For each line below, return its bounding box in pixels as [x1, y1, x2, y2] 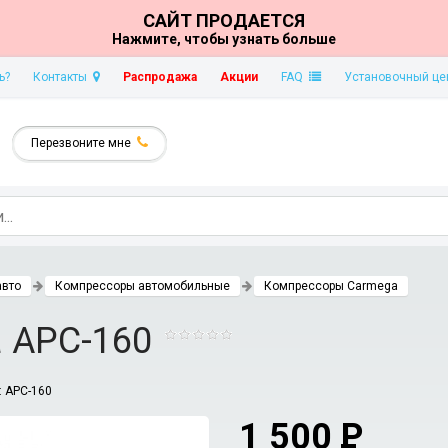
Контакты [33, 70, 93, 84]
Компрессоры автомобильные [55, 279, 230, 293]
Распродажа [123, 70, 197, 84]
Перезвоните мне [31, 136, 137, 150]
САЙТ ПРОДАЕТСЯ [143, 10, 305, 31]
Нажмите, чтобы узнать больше [112, 31, 336, 47]
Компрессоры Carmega [264, 279, 398, 293]
